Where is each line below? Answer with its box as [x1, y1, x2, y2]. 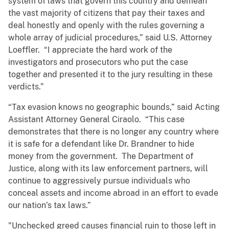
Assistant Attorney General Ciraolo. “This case [8, 114, 185, 125]
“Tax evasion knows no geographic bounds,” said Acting [8, 102, 220, 112]
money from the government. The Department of [8, 151, 193, 162]
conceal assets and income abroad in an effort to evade [8, 188, 218, 198]
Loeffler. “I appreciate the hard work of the [8, 45, 172, 55]
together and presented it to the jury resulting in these [8, 70, 213, 80]
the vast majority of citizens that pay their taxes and [8, 8, 205, 18]
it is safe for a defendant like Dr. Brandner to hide [8, 139, 194, 149]
